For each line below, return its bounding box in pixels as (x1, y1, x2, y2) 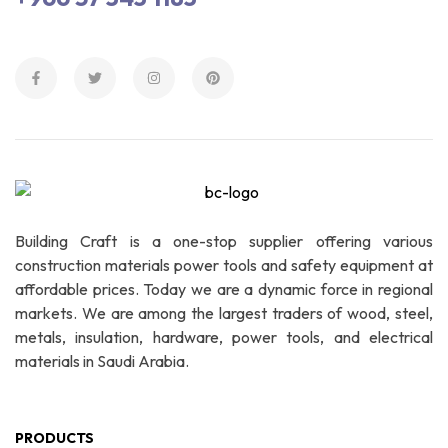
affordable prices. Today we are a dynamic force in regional (15, 279, 433, 300)
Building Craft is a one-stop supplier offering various (15, 231, 433, 252)
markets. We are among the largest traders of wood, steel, (15, 303, 433, 324)
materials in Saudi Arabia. (15, 351, 189, 372)
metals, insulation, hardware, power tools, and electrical (15, 327, 433, 348)
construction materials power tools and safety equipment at (15, 255, 433, 276)
